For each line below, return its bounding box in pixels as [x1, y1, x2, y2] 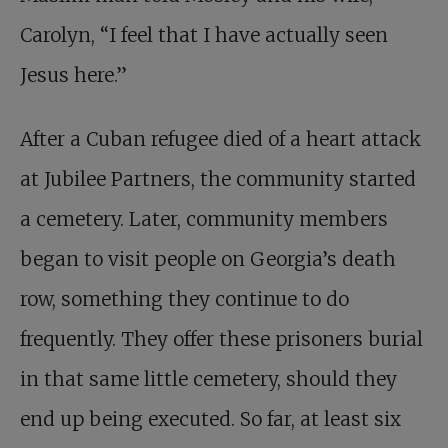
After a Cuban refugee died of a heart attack [20, 127, 421, 152]
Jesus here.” [20, 63, 127, 88]
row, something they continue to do [20, 287, 349, 312]
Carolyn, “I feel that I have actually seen [20, 23, 388, 48]
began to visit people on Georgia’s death [20, 247, 396, 272]
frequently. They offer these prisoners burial [20, 327, 423, 352]
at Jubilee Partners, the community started [20, 167, 416, 192]
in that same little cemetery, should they [20, 367, 397, 392]
